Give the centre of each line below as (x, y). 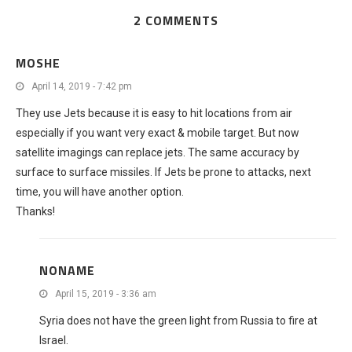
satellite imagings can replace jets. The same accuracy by (158, 152)
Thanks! (35, 211)
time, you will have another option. (100, 192)
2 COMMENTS (176, 20)
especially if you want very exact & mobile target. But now (158, 133)
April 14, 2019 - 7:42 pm (82, 86)
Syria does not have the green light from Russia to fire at (178, 321)
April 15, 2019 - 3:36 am (106, 294)
